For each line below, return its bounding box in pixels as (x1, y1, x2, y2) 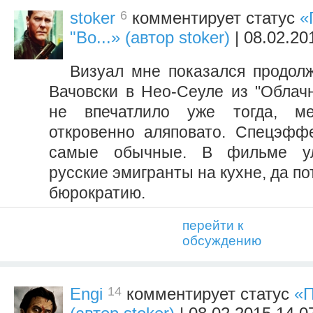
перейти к (182, 218, 243, 233)
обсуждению (182, 233, 261, 249)
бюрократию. (49, 184, 145, 203)
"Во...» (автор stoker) (70, 28, 230, 48)
